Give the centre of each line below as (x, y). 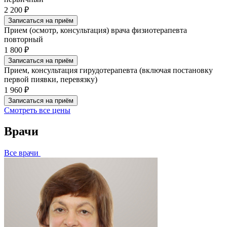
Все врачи (22, 153)
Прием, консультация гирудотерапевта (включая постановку (108, 70)
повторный (24, 39)
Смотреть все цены (37, 110)
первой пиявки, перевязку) (51, 79)
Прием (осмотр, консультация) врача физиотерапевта (96, 30)
